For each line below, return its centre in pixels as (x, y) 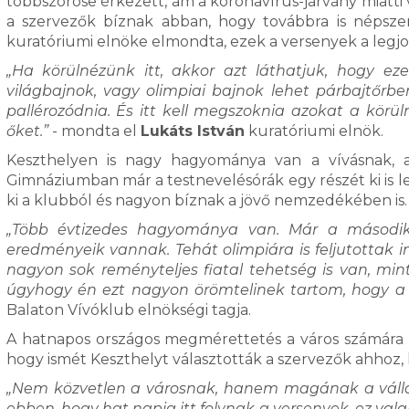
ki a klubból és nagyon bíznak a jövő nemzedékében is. (206, 200)
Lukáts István (192, 131)
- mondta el (94, 131)
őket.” (27, 131)
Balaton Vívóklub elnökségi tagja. (128, 310)
